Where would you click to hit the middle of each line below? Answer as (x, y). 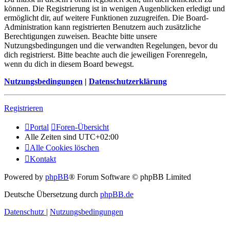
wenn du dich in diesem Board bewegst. (69, 64)
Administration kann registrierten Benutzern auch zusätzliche (102, 27)
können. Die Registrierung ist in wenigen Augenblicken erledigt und (114, 9)
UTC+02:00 (99, 137)
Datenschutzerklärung (128, 82)
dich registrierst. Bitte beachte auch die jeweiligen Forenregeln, (106, 55)
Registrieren (24, 108)
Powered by (25, 177)
